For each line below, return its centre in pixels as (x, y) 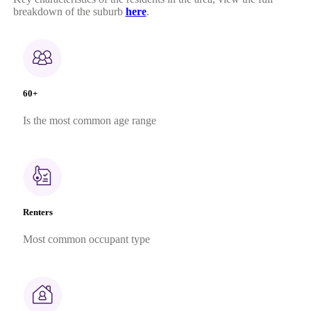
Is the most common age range (89, 120)
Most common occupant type (86, 239)
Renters (37, 212)
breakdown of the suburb (68, 11)
